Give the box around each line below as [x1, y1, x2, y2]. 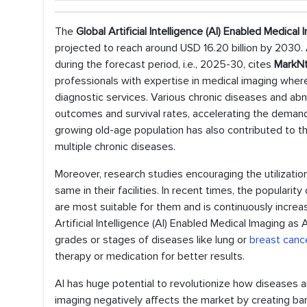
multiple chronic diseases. [55, 140, 175, 153]
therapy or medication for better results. [55, 249, 245, 263]
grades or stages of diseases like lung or [55, 233, 249, 247]
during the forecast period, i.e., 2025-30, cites [55, 58, 274, 71]
